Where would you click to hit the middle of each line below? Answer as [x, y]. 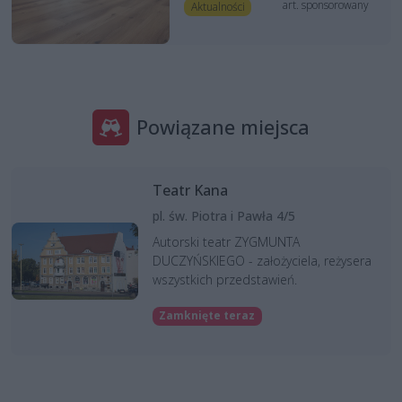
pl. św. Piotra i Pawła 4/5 [223, 216]
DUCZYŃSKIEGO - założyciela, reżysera [262, 261]
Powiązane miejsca [223, 127]
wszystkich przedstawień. [224, 280]
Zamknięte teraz [207, 316]
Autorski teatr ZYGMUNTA [226, 242]
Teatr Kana [190, 191]
